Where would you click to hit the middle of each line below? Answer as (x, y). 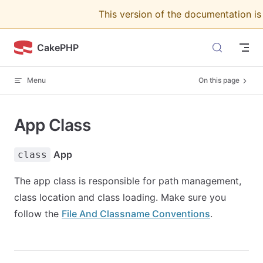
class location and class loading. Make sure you (120, 197)
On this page (219, 80)
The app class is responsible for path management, (128, 181)
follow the (38, 214)
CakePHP (58, 47)
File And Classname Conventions (136, 214)
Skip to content (40, 16)
